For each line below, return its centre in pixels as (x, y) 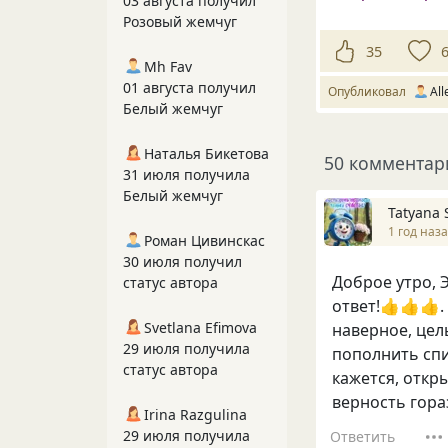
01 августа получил (189, 87)
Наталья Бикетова (206, 153)
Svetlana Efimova (200, 327)
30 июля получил (182, 261)
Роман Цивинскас (204, 240)
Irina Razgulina (195, 414)
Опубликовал (370, 91)
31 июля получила (186, 174)
